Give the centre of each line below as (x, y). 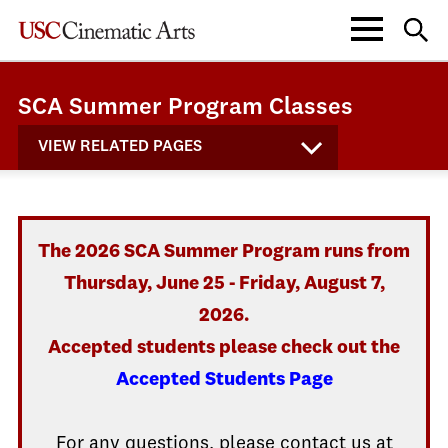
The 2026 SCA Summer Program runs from (224, 252)
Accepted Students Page (224, 380)
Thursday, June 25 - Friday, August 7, (224, 284)
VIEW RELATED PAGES (120, 147)
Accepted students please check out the (224, 348)
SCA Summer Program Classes (185, 108)
